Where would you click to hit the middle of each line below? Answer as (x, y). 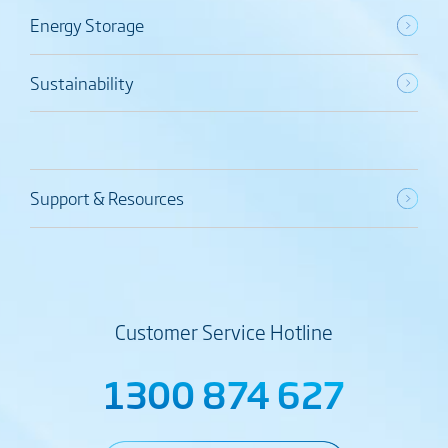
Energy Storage (86, 25)
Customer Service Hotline (224, 332)
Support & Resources (106, 198)
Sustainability (81, 82)
